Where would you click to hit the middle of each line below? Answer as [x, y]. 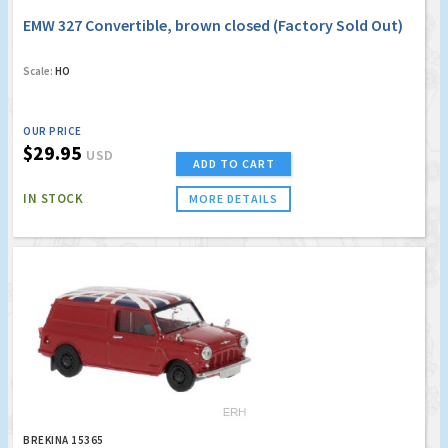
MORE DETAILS [233, 199]
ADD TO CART [233, 164]
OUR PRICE [52, 131]
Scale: [38, 71]
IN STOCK [53, 199]
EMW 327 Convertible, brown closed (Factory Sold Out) [213, 25]
